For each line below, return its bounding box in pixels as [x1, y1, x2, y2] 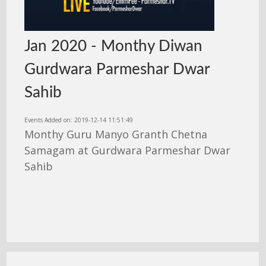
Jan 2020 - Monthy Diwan [24, 38, 203, 54]
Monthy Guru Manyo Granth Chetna [24, 126, 208, 141]
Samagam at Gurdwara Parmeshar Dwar [24, 142, 231, 157]
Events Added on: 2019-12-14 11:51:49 [24, 115, 134, 124]
